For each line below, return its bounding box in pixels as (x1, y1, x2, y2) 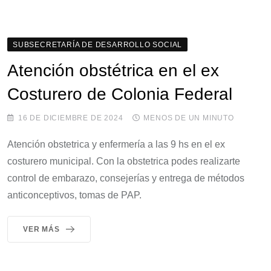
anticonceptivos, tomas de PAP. (7, 189, 142, 200)
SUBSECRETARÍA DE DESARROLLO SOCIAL (13, 40, 183, 49)
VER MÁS (23, 224, 60, 233)
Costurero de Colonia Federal (7, 84, 232, 103)
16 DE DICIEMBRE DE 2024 (18, 113, 123, 122)
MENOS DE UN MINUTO (143, 113, 234, 122)
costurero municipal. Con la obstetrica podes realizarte (7, 155, 240, 166)
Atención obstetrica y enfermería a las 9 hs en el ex (7, 139, 225, 149)
